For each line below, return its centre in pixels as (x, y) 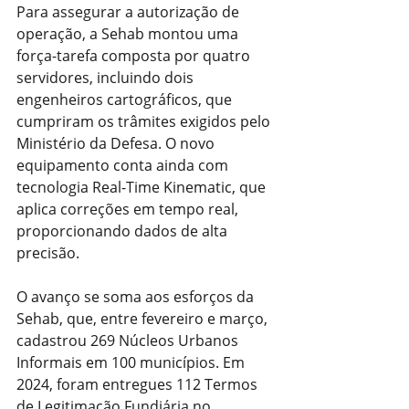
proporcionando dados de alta (124, 231)
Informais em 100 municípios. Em (132, 362)
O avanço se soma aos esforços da (137, 296)
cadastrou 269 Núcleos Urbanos (129, 340)
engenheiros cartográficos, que (126, 99)
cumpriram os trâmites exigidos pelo (145, 121)
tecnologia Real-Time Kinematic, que (143, 187)
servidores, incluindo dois (107, 77)
